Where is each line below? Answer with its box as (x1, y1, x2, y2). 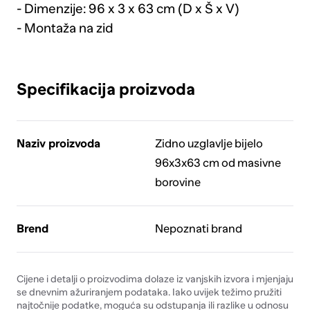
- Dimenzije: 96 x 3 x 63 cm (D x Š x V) (16, 1, 239, 17)
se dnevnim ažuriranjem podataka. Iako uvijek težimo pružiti (16, 286, 282, 298)
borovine (154, 176, 201, 190)
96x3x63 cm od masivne (154, 156, 281, 170)
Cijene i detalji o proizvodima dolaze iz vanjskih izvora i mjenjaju (16, 273, 293, 284)
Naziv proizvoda (16, 137, 100, 151)
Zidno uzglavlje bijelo (154, 137, 263, 151)
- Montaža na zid (16, 21, 113, 36)
